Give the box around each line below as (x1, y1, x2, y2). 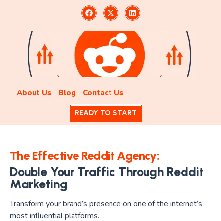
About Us (16, 88, 51, 98)
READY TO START (74, 109, 137, 117)
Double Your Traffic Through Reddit (10, 164, 204, 179)
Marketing (10, 177, 68, 191)
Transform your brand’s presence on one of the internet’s (10, 198, 202, 209)
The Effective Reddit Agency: (10, 148, 160, 163)
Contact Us (82, 88, 123, 98)
